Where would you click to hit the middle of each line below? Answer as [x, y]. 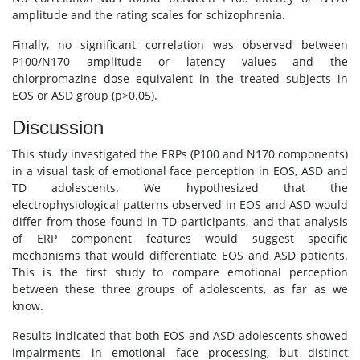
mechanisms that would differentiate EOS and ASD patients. [180, 255]
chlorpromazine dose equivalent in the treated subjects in [180, 78]
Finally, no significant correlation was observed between [180, 45]
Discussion [58, 127]
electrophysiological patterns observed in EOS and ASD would [180, 205]
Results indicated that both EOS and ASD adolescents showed [180, 335]
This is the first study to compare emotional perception [180, 272]
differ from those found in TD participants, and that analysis [180, 221]
